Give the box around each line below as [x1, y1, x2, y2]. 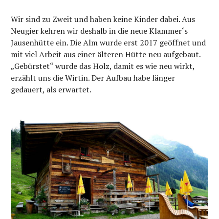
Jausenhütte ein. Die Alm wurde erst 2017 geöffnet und [11, 37, 206, 48]
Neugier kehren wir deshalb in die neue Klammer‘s [11, 25, 188, 36]
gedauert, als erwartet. [11, 84, 92, 95]
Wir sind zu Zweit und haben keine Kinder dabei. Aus [11, 13, 196, 24]
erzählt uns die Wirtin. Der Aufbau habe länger [11, 72, 175, 83]
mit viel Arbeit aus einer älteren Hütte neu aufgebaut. [11, 48, 201, 60]
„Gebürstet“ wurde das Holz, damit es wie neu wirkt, [11, 60, 195, 71]
